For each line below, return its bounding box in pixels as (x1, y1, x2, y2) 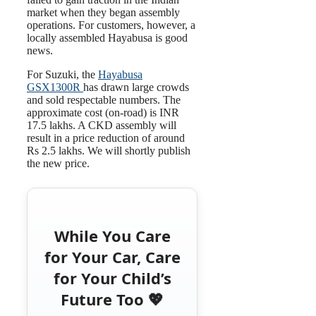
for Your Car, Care (44, 246, 181, 267)
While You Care (54, 225, 171, 246)
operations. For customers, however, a (27, 19, 195, 31)
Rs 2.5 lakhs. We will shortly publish (27, 145, 190, 157)
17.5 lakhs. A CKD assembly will (27, 119, 176, 131)
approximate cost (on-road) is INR (27, 107, 179, 119)
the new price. (27, 157, 90, 169)
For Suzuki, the (27, 68, 98, 80)
